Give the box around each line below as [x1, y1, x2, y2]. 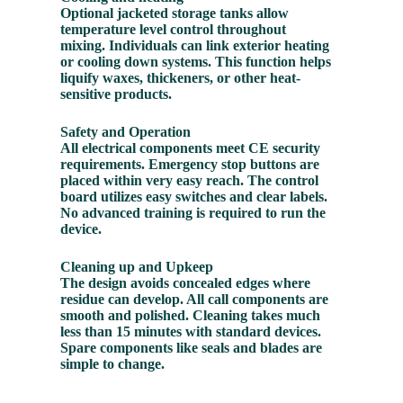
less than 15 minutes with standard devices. [60, 324, 322, 340]
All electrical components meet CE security [60, 140, 321, 157]
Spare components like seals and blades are [60, 340, 323, 356]
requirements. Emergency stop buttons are [60, 157, 320, 173]
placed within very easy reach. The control [60, 173, 319, 189]
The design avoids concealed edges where [60, 275, 311, 291]
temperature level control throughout [60, 22, 287, 38]
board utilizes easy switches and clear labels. [60, 189, 328, 205]
